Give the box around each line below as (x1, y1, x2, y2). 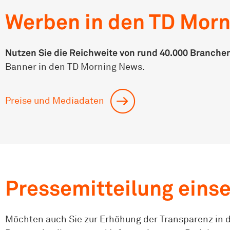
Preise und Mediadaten (5, 94, 104, 106)
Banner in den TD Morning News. (5, 61, 145, 72)
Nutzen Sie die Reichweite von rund (5, 47, 158, 58)
